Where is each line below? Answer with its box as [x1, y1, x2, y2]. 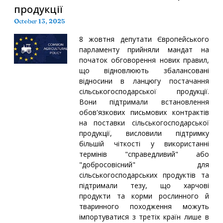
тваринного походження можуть [79, 201, 209, 211]
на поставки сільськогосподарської [79, 117, 209, 127]
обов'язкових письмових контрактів [79, 107, 209, 117]
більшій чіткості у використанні [79, 138, 209, 148]
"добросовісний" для [79, 159, 209, 169]
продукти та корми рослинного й [79, 191, 209, 201]
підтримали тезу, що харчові [79, 180, 209, 190]
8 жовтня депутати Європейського [79, 34, 209, 44]
